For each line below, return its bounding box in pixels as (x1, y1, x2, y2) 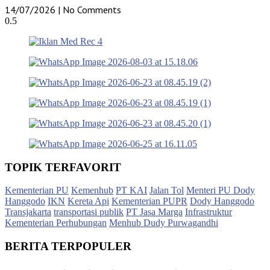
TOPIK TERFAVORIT (5, 160, 121, 174)
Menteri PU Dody (186, 185, 255, 196)
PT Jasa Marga (126, 207, 183, 218)
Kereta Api (67, 196, 109, 207)
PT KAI (116, 185, 147, 196)
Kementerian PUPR (111, 196, 187, 207)
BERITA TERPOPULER (5, 240, 131, 253)
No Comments (60, 3, 121, 16)
